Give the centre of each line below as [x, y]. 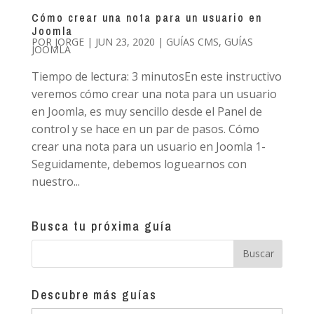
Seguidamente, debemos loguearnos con [139, 164]
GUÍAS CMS [192, 41]
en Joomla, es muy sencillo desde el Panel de [146, 111]
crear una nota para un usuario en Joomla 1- [148, 146]
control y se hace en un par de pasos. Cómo [145, 129]
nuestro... [55, 181]
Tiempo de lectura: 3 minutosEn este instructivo [156, 76]
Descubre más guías [94, 294]
